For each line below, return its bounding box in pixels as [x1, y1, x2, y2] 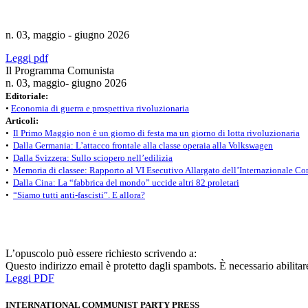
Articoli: [5, 115, 38, 126]
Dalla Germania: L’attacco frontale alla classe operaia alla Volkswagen [13, 140, 273, 151]
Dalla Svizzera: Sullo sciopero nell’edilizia [13, 153, 173, 164]
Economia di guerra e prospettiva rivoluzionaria [11, 103, 189, 114]
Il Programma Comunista [5, 65, 114, 77]
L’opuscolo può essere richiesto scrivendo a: [5, 247, 197, 260]
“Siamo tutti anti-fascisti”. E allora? [13, 190, 145, 201]
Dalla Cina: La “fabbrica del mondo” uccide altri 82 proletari [13, 177, 239, 188]
